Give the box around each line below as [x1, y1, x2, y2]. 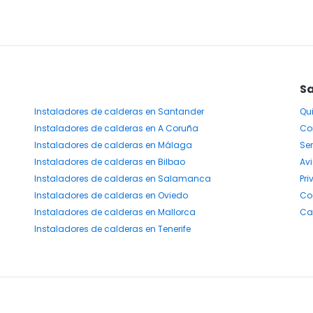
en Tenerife [143, 223, 191, 235]
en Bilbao [143, 156, 185, 168]
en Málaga [143, 139, 192, 151]
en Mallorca [143, 206, 196, 218]
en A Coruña [143, 122, 198, 134]
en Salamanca [143, 173, 211, 184]
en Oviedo [143, 189, 188, 201]
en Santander [143, 105, 204, 117]
